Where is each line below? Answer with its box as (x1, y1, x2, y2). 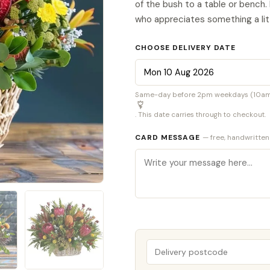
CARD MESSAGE (135, 133, 202, 142)
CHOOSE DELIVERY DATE (135, 43, 236, 52)
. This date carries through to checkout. (135, 110, 266, 119)
